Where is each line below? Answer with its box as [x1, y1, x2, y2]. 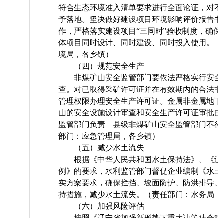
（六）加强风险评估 [74, 202, 145, 211]
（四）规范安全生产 [74, 62, 145, 71]
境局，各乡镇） [58, 50, 113, 59]
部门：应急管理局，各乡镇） [58, 132, 160, 141]
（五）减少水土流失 [74, 144, 145, 152]
